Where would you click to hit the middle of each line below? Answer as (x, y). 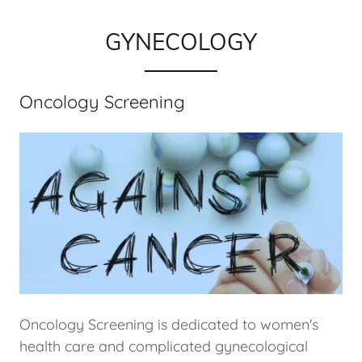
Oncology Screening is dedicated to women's (169, 324)
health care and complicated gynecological (164, 346)
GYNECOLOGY (181, 42)
